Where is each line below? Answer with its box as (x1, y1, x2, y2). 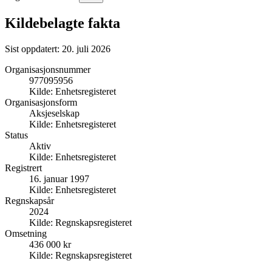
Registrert (5, 162, 42, 173)
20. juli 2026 (62, 43, 110, 54)
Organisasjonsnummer (5, 64, 90, 75)
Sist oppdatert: (5, 43, 62, 54)
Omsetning (5, 228, 47, 239)
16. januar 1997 (29, 173, 89, 184)
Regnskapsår (5, 195, 54, 206)
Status (5, 129, 28, 140)
